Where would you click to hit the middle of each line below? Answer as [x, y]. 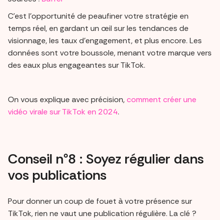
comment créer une [162, 99]
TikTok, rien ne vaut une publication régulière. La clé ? [102, 213]
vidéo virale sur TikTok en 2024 [63, 111]
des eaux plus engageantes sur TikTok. [77, 65]
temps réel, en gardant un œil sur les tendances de [98, 28]
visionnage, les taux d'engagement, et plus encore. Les [105, 40]
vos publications [57, 175]
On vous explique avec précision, [67, 99]
